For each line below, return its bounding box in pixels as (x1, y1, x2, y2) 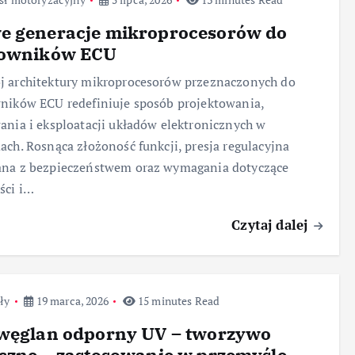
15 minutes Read (135, 292, 220, 308)
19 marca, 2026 (33, 292, 109, 308)
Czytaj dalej (231, 215, 312, 234)
